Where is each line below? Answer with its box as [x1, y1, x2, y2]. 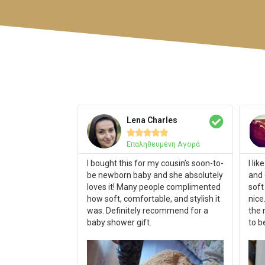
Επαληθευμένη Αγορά [126, 139, 200, 148]
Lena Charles [126, 115, 177, 125]
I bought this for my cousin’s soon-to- [86, 158, 224, 168]
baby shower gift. [86, 217, 151, 227]
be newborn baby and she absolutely [86, 170, 223, 180]
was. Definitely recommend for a [86, 205, 208, 215]
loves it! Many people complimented [86, 182, 221, 192]
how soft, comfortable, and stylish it [86, 193, 220, 203]
